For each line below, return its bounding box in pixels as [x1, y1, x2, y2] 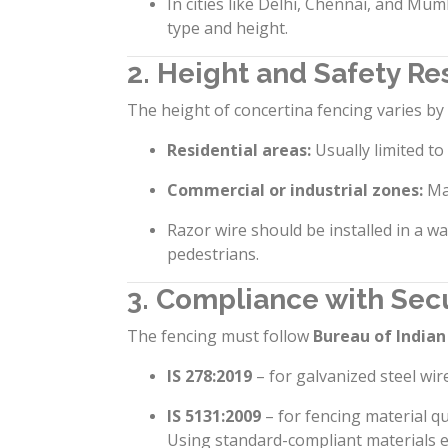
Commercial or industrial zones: [167, 179, 423, 201]
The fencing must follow [127, 325, 313, 347]
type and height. [167, 17, 288, 39]
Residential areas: [167, 139, 311, 161]
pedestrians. [167, 243, 259, 265]
